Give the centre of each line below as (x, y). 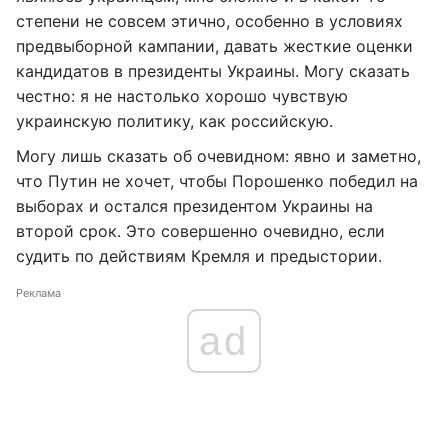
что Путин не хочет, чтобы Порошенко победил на (217, 181)
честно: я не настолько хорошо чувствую (182, 96)
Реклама (38, 293)
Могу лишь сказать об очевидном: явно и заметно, (218, 156)
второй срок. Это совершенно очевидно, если (200, 231)
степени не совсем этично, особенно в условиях (209, 21)
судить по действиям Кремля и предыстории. (199, 256)
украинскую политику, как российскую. (174, 121)
